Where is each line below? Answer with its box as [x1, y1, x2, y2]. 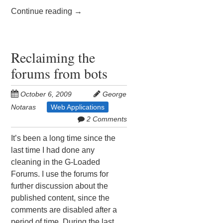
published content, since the [11, 193, 110, 202]
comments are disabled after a [11, 205, 117, 214]
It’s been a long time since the [11, 133, 116, 142]
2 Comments [86, 114, 127, 123]
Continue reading [11, 6, 75, 15]
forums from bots [11, 63, 108, 83]
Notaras [11, 103, 36, 111]
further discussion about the [11, 181, 109, 190]
